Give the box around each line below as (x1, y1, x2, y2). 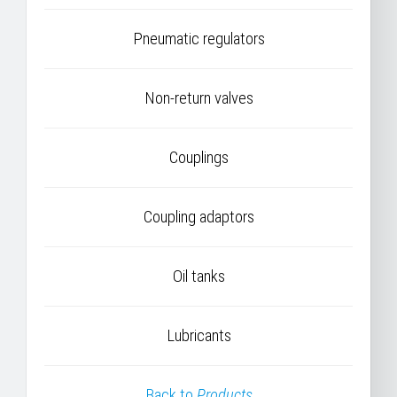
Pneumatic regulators (132, 29, 265, 49)
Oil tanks (172, 267, 225, 286)
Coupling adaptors (143, 207, 254, 227)
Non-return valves (144, 89, 253, 108)
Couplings (168, 148, 229, 167)
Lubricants (166, 326, 231, 346)
